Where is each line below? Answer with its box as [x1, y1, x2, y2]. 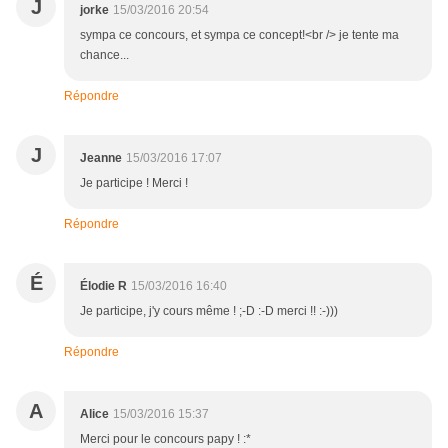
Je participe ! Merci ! [80, 176, 188, 191]
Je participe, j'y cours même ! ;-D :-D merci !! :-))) [80, 304, 338, 319]
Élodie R [80, 279, 127, 294]
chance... [80, 48, 129, 63]
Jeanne [80, 151, 122, 166]
